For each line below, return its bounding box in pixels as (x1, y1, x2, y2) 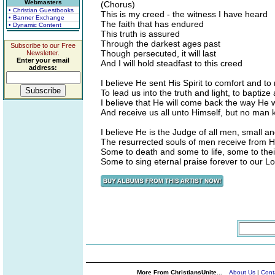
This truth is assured (101, 29, 180, 39)
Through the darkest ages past (101, 39, 220, 48)
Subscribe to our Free (10, 42, 76, 49)
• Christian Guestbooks (9, 7, 74, 14)
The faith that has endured (101, 19, 204, 29)
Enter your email (17, 56, 69, 64)
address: (29, 64, 57, 71)
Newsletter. (26, 49, 60, 56)
